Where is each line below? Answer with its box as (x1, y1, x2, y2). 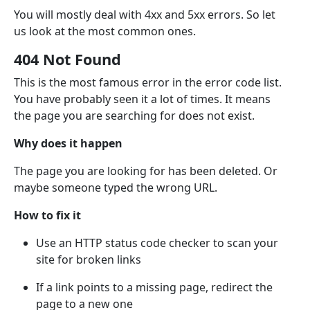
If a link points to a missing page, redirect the (36, 279, 273, 295)
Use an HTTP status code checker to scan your (36, 235, 278, 250)
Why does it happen (14, 135, 122, 151)
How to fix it (14, 207, 81, 223)
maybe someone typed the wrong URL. (14, 179, 217, 195)
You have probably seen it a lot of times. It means (14, 91, 271, 107)
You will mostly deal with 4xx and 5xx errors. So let (14, 6, 275, 22)
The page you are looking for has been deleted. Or (14, 163, 277, 179)
